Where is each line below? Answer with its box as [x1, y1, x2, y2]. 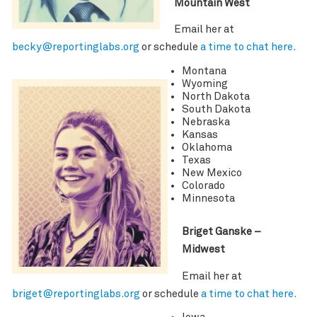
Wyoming [181, 78, 228, 89]
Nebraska [181, 116, 230, 127]
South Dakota [181, 103, 250, 115]
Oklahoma [181, 142, 232, 153]
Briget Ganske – [181, 226, 261, 238]
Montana [181, 65, 226, 76]
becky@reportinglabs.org [11, 42, 139, 53]
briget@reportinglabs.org [11, 288, 140, 299]
